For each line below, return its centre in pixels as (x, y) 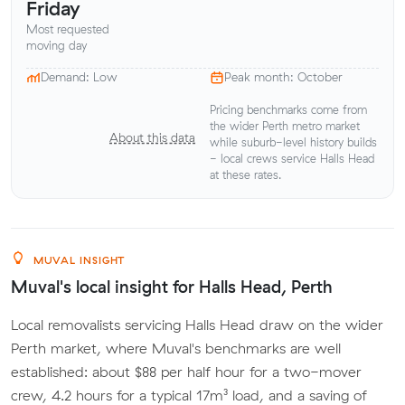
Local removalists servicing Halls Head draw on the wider (197, 324)
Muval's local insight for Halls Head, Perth (172, 287)
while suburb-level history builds (293, 142)
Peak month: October (283, 77)
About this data (152, 138)
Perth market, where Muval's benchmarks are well (176, 348)
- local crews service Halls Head (292, 158)
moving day (57, 46)
